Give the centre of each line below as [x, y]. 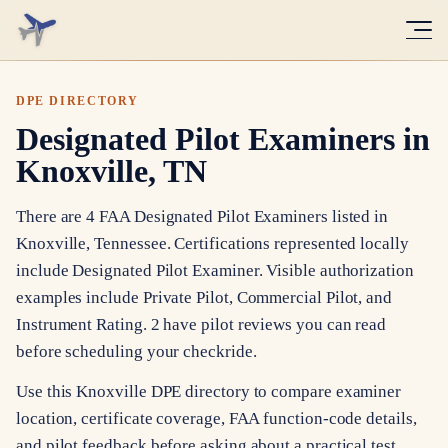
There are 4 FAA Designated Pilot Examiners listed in [202, 216]
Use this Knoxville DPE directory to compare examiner [209, 392]
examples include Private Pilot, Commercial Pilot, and [204, 297]
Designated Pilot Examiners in [223, 138]
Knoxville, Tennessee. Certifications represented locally [212, 243]
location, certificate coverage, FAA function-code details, [216, 419]
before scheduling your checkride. [136, 351]
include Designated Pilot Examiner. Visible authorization [215, 270]
